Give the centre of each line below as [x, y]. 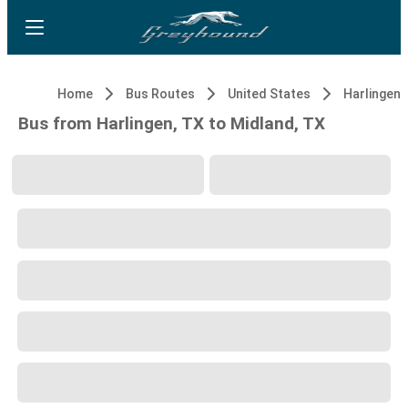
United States [269, 94]
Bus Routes [160, 94]
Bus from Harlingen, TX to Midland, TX [172, 123]
